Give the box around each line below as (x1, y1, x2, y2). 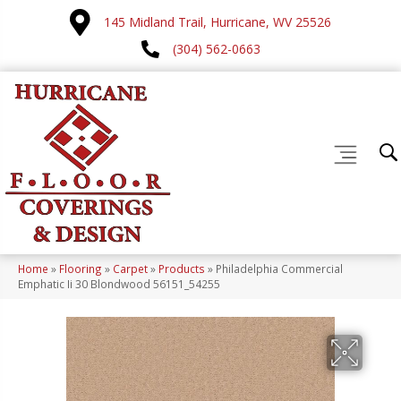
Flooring (59, 261, 102, 277)
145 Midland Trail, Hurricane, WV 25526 (104, 13, 331, 30)
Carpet (113, 261, 148, 277)
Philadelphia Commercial (216, 261, 343, 277)
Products (158, 261, 205, 277)
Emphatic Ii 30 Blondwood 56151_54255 (18, 277, 220, 292)
